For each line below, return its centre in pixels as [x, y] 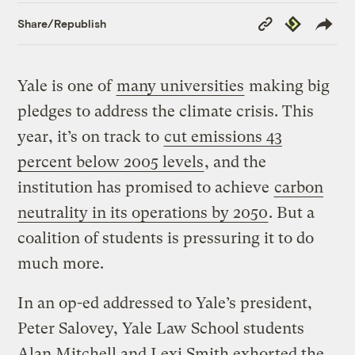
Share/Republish [62, 24]
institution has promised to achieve [146, 187]
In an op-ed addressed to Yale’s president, [165, 303]
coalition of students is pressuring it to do [166, 238]
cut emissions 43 [223, 136]
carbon [299, 187]
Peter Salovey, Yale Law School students [161, 328]
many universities [181, 86]
